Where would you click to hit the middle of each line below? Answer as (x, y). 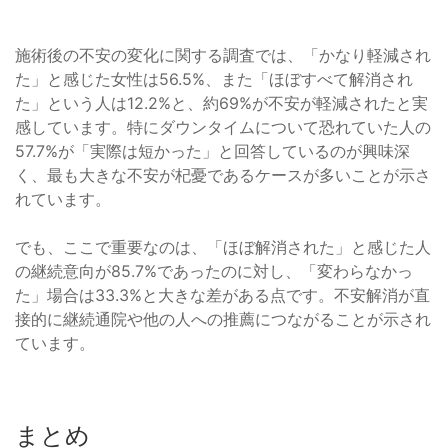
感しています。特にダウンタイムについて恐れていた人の (223, 126)
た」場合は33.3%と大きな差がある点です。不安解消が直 (222, 294)
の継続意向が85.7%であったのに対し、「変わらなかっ (214, 270)
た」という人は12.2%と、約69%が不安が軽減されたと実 (221, 102)
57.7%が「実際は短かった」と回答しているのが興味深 (212, 150)
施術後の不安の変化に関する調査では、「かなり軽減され (223, 54)
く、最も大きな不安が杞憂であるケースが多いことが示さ (223, 174)
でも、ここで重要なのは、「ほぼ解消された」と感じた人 (223, 246)
